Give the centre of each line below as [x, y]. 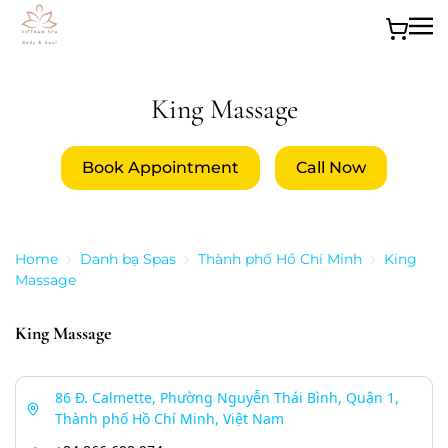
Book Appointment [160, 167]
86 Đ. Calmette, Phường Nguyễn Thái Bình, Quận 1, [227, 397]
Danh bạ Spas [128, 258]
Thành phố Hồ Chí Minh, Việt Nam [169, 418]
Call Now [331, 167]
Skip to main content [123, 57]
